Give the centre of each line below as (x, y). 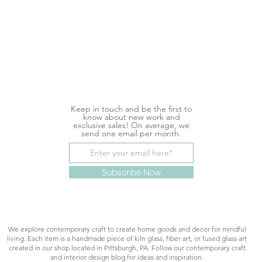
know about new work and (131, 117)
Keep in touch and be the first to (131, 109)
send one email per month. (131, 134)
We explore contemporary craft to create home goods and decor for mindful (127, 229)
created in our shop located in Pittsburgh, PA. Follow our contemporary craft (127, 248)
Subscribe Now (131, 173)
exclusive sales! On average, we (131, 125)
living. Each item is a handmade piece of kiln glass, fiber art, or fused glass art (127, 239)
